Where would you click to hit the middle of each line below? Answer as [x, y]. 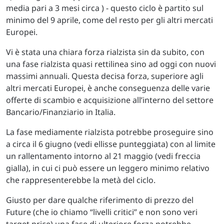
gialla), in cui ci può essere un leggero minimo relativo [108, 168]
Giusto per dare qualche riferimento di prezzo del [100, 200]
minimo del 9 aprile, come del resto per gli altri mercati [109, 20]
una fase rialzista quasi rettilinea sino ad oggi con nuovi [111, 64]
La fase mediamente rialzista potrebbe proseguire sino [110, 132]
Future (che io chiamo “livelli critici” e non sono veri [102, 212]
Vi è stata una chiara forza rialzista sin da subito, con [105, 52]
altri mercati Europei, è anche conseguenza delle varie [108, 88]
